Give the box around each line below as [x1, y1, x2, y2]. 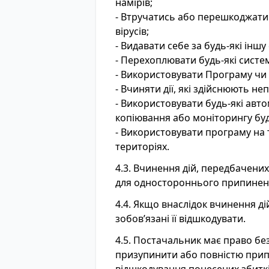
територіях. [115, 140, 169, 153]
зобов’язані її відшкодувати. [115, 212, 246, 225]
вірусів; [115, 25, 149, 38]
